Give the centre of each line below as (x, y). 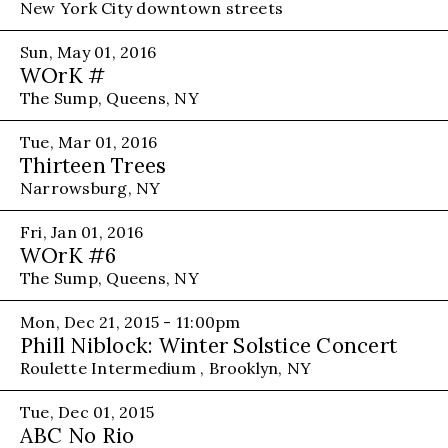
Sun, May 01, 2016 (88, 51)
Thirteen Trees (93, 165)
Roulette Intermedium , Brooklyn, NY (166, 367)
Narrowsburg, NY (90, 187)
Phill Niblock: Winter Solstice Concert (209, 345)
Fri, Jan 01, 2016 (82, 231)
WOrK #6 (68, 255)
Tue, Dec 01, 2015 (87, 411)
